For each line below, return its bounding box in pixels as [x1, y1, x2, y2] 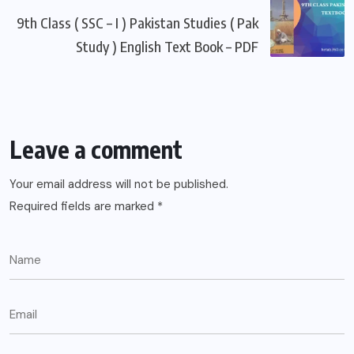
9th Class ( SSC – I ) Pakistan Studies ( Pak [17, 13, 258, 32]
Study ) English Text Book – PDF [76, 36, 258, 55]
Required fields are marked [9, 198, 157, 214]
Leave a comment [9, 134, 183, 164]
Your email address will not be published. [9, 175, 228, 192]
